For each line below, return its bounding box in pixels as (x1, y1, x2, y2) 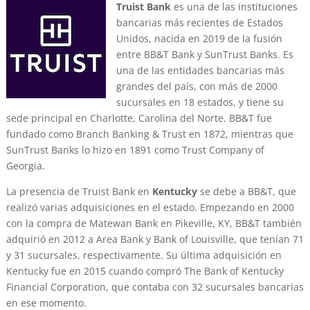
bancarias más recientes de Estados (116, 16, 283, 30)
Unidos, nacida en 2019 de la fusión (116, 32, 282, 46)
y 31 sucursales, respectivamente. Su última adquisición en (6, 248, 282, 262)
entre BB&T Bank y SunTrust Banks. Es (116, 48, 293, 62)
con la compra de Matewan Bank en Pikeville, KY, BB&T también (6, 217, 302, 230)
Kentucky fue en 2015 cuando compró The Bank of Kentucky (6, 264, 284, 278)
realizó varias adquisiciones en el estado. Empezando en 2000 (6, 201, 294, 215)
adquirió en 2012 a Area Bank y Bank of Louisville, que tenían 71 (6, 232, 304, 246)
